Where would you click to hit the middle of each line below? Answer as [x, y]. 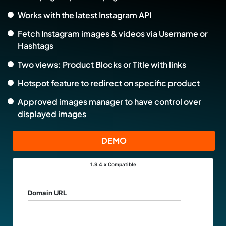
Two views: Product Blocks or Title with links [102, 64]
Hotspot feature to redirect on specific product [109, 83]
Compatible [122, 165]
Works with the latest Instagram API [84, 15]
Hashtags [36, 45]
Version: [36, 192]
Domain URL [47, 193]
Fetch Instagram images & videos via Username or [113, 33]
